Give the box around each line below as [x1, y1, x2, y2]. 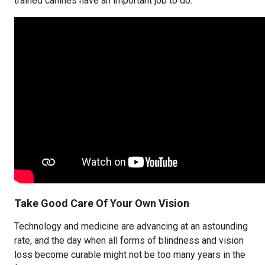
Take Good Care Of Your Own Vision [14, 197, 189, 209]
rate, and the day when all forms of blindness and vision [14, 235, 244, 246]
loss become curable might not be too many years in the [14, 249, 245, 260]
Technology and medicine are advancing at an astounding [14, 221, 248, 232]
